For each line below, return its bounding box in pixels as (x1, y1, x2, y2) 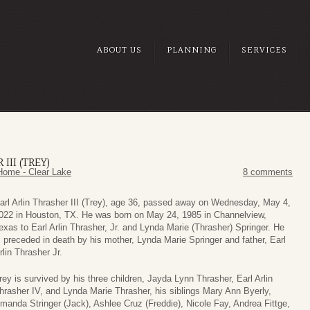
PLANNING (167, 45, 217, 55)
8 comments (243, 167, 293, 178)
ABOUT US (97, 45, 142, 55)
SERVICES (241, 45, 287, 55)
